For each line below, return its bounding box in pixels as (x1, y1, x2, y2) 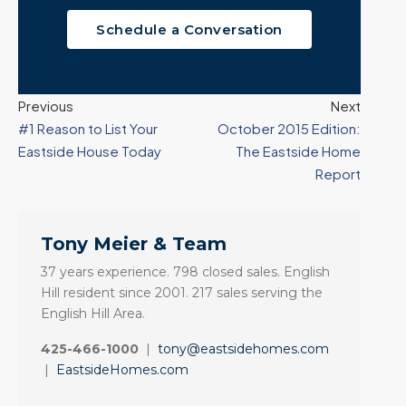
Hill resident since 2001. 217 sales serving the (41, 285, 323, 302)
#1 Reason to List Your (18, 120, 158, 138)
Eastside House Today (18, 142, 161, 160)
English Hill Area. (41, 305, 145, 323)
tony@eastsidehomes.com (158, 341, 329, 358)
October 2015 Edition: (217, 120, 361, 138)
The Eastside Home (236, 142, 361, 160)
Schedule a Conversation (96, 21, 283, 39)
